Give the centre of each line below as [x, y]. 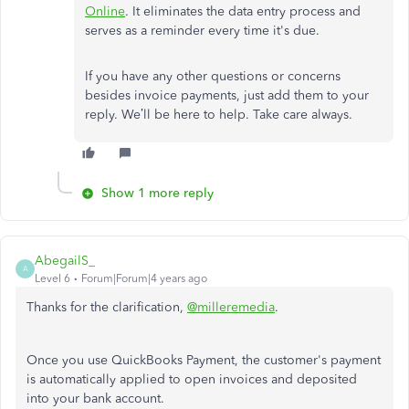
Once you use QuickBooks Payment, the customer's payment [204, 360]
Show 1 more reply [157, 193]
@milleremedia [231, 307]
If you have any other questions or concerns [213, 76]
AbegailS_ [65, 260]
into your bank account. [95, 398]
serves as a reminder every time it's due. [202, 30]
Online [105, 11]
